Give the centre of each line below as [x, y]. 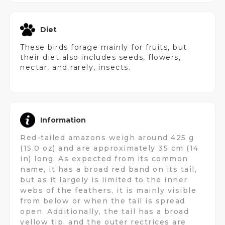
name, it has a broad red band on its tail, [108, 169]
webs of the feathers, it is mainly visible [108, 190]
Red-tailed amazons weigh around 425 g [107, 138]
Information [63, 120]
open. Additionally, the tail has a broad [104, 211]
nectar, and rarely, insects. [75, 67]
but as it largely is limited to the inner [104, 180]
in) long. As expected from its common [104, 159]
